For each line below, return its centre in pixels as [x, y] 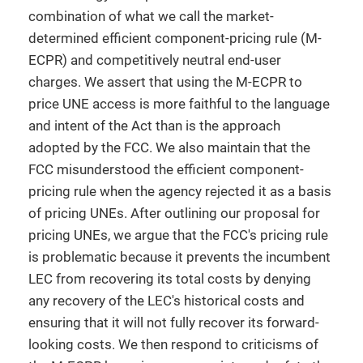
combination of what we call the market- [151, 16]
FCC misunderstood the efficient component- [166, 169]
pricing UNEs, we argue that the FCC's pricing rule [178, 235]
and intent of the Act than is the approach [154, 126]
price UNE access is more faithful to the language [179, 104]
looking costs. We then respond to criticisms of [173, 344]
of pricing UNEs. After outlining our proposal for [174, 213]
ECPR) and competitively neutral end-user [155, 60]
